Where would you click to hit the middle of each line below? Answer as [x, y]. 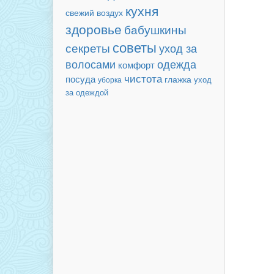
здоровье [94, 29]
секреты [88, 47]
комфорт [136, 65]
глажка [178, 79]
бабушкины [155, 29]
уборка [110, 79]
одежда [177, 64]
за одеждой [87, 92]
